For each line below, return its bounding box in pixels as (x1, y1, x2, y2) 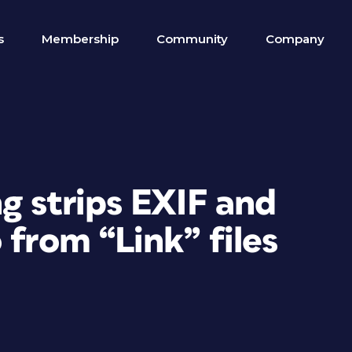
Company (266, 31, 324, 46)
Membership (42, 31, 119, 46)
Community (156, 31, 228, 46)
